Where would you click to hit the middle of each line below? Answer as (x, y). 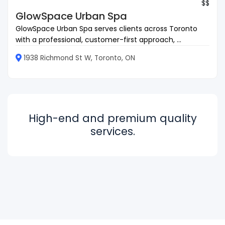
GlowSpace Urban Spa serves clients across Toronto (106, 28)
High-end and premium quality (113, 118)
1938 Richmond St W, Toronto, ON (79, 58)
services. (113, 131)
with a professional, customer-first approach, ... (98, 39)
